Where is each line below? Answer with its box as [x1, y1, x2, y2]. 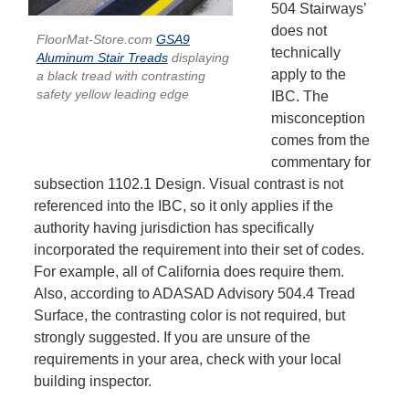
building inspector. [34, 372, 152, 389]
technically [270, 44, 341, 60]
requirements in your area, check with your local [34, 351, 342, 367]
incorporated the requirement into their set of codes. [34, 241, 365, 257]
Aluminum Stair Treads [36, 51, 168, 66]
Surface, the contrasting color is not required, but [34, 307, 346, 323]
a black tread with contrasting [36, 69, 205, 84]
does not [270, 22, 327, 38]
